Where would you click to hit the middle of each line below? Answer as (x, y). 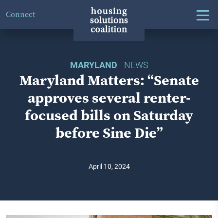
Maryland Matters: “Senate (109, 80)
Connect (20, 14)
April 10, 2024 (109, 166)
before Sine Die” (109, 133)
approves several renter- (109, 98)
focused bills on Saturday (109, 115)
